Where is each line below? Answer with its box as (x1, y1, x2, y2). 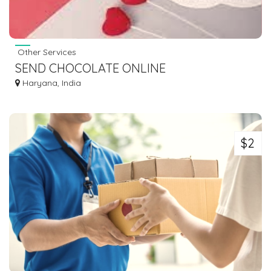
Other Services (15, 46, 76, 57)
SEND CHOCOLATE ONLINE (15, 60, 166, 76)
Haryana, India (20, 77, 81, 88)
